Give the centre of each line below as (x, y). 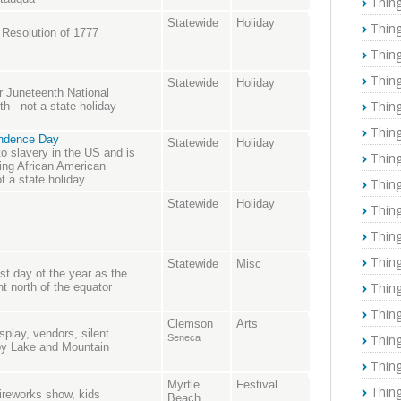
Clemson (190, 324)
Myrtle (183, 385)
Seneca (184, 338)
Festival (257, 385)
